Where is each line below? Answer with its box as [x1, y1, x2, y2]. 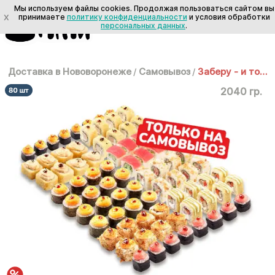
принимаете [18, 12, 67, 21]
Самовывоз [139, 66, 190, 77]
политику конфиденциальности [66, 12, 187, 21]
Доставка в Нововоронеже [8, 66, 131, 77]
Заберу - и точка [260, 66, 267, 77]
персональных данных [101, 20, 185, 30]
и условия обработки [187, 12, 270, 21]
